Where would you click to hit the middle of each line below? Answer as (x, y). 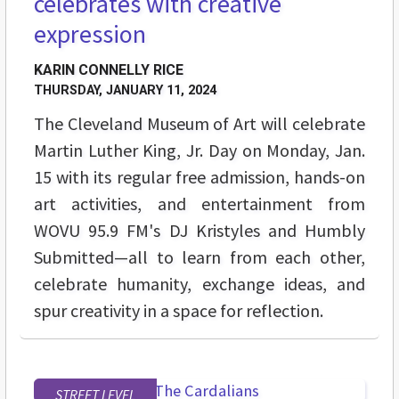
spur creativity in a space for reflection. (179, 311)
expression (90, 34)
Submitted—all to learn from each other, (199, 257)
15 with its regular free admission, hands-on (199, 177)
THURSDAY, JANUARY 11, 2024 (125, 91)
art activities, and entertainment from (199, 204)
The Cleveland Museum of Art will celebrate (199, 124)
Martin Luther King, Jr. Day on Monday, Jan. (199, 151)
